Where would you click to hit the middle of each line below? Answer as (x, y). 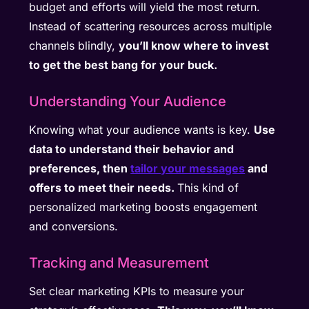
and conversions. (74, 227)
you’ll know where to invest (194, 46)
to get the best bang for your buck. (123, 65)
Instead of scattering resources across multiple (151, 27)
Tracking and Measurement (119, 263)
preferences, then (80, 169)
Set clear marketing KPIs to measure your (137, 291)
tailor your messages (188, 169)
